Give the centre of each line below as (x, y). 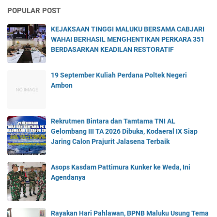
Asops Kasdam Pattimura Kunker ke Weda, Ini (121, 167)
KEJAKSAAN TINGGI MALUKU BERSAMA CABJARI (128, 29)
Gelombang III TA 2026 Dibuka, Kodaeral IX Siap (124, 132)
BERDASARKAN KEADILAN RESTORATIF (112, 50)
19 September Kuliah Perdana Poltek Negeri (119, 75)
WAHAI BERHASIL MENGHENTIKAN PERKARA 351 (128, 39)
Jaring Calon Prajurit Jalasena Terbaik (110, 142)
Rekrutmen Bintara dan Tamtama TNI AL (113, 121)
